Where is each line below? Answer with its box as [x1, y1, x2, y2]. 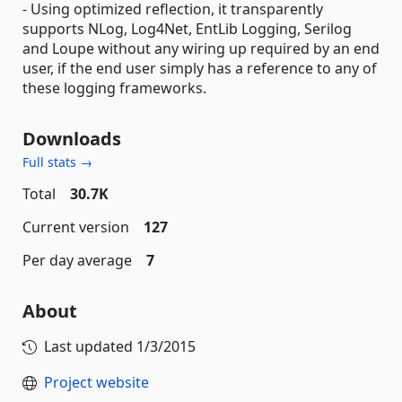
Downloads [22, 127, 121, 151]
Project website [44, 372, 149, 392]
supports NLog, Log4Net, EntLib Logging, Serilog [22, 19, 352, 39]
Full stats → [22, 153, 92, 170]
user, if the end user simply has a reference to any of [22, 58, 377, 78]
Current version [22, 217, 129, 237]
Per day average [22, 250, 132, 270]
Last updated [44, 336, 136, 356]
